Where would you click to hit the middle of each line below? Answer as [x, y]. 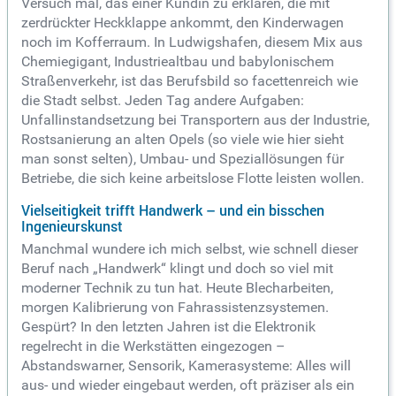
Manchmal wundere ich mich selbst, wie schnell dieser [190, 249]
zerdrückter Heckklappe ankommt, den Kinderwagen [183, 23]
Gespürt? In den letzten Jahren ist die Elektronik [168, 327]
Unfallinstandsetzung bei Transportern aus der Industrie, [195, 120]
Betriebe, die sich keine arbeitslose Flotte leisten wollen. [193, 179]
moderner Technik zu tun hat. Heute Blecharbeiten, [177, 288]
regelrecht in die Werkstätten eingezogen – [153, 346]
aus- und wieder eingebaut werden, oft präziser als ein [188, 385]
